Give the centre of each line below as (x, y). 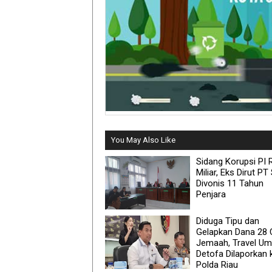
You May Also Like (143, 140)
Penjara (211, 194)
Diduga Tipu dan (228, 221)
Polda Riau (217, 264)
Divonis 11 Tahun (230, 183)
